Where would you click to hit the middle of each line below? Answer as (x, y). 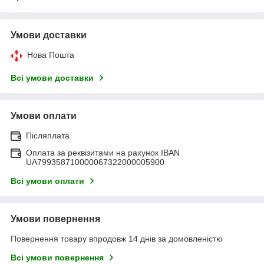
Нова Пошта (51, 55)
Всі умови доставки (52, 77)
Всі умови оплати (47, 181)
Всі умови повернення (57, 257)
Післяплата (48, 135)
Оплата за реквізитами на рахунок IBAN (103, 152)
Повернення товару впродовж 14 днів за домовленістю (117, 238)
